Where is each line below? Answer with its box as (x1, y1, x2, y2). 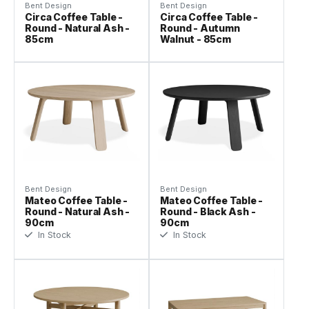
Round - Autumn (160, 22, 240, 34)
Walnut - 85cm (160, 33, 231, 46)
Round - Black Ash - (160, 206, 256, 218)
